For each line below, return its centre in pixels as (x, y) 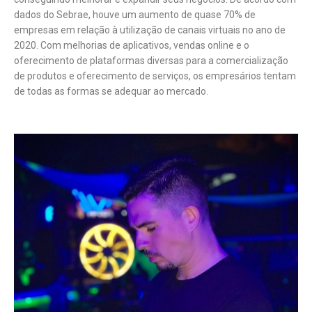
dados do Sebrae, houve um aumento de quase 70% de (135, 15)
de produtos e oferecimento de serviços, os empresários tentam (155, 76)
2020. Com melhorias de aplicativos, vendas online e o (132, 45)
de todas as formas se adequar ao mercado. (111, 91)
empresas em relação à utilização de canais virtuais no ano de (150, 30)
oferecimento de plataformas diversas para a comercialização (151, 61)
